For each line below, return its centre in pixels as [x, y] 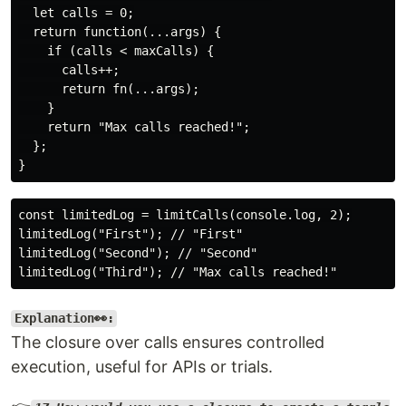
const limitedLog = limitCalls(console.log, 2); [185, 214]
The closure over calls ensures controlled [168, 342]
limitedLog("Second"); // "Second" [138, 252]
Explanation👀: [64, 319]
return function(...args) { [120, 31]
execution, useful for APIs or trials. [142, 366]
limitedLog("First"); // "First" [130, 233]
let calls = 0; [76, 12]
